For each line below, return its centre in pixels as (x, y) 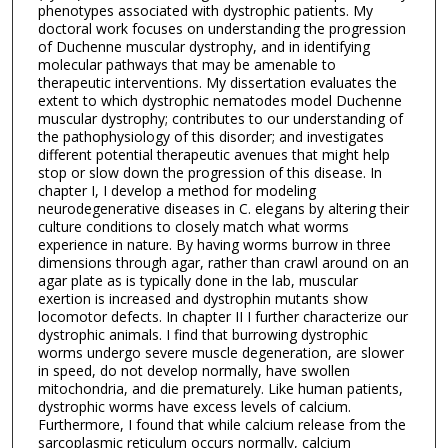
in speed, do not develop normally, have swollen (193, 371)
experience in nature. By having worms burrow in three (214, 245)
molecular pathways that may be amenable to (186, 65)
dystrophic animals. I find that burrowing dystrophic (202, 335)
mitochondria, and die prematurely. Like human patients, (220, 389)
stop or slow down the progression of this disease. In (209, 173)
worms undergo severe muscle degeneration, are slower (220, 353)
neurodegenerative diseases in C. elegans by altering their (223, 209)
